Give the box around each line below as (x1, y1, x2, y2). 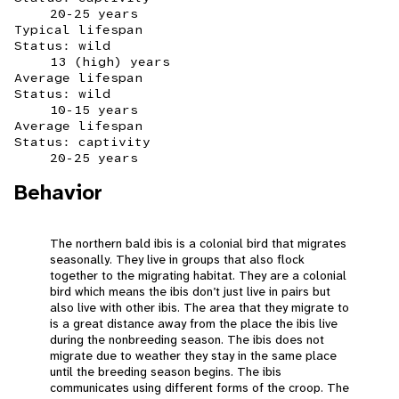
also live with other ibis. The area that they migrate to (50, 299, 349, 316)
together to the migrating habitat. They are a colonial (50, 267, 346, 284)
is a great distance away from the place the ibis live (50, 315, 338, 332)
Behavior (14, 178, 102, 208)
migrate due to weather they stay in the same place (50, 347, 337, 364)
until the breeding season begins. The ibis (50, 363, 281, 380)
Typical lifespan (14, 21, 142, 38)
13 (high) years (50, 53, 170, 70)
